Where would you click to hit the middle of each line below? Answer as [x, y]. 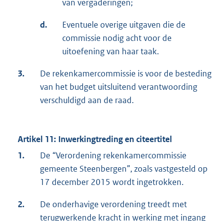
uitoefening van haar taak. [110, 52]
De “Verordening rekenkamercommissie [113, 156]
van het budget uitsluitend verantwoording [119, 87]
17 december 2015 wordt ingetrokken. [112, 182]
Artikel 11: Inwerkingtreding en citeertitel [95, 139]
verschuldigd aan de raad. [87, 100]
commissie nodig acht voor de [117, 38]
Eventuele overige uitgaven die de [124, 25]
